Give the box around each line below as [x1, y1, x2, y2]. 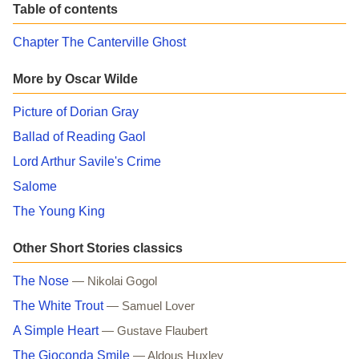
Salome [13, 179, 57, 193]
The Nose [13, 273, 69, 288]
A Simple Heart [13, 323, 99, 337]
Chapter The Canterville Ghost [13, 34, 186, 49]
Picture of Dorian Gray [13, 104, 139, 119]
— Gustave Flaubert [102, 324, 208, 337]
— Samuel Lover [107, 299, 195, 313]
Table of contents [13, 2, 118, 16]
